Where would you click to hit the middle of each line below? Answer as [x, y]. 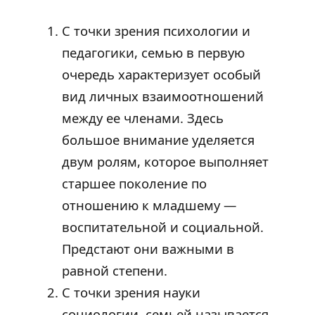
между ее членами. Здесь [143, 118]
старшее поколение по [134, 184]
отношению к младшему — [149, 205]
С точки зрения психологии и [156, 31]
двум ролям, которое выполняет [165, 162]
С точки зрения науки [131, 292]
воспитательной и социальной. [163, 227]
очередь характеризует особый [161, 75]
